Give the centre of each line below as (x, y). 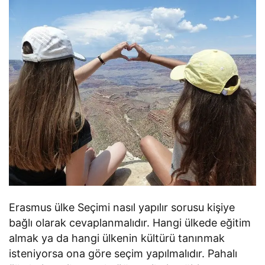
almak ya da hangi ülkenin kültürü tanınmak (117, 238)
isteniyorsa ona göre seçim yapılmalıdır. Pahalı (123, 253)
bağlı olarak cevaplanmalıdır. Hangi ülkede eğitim (130, 222)
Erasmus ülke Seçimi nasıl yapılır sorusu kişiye (122, 207)
